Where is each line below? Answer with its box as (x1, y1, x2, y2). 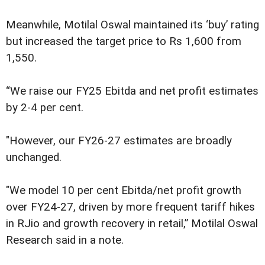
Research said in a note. (6, 234, 124, 247)
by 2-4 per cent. (6, 101, 83, 114)
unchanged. (6, 151, 62, 164)
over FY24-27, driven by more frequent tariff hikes (6, 201, 255, 214)
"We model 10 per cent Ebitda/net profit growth (6, 184, 241, 198)
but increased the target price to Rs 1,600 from (6, 34, 241, 48)
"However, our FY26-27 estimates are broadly (6, 134, 232, 148)
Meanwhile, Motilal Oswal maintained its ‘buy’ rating (6, 18, 259, 31)
